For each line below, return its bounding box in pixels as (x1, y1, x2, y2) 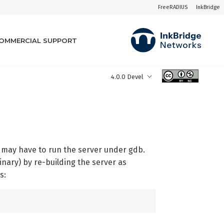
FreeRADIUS (157, 4, 187, 10)
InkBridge (195, 4, 220, 10)
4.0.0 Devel (110, 72, 143, 80)
